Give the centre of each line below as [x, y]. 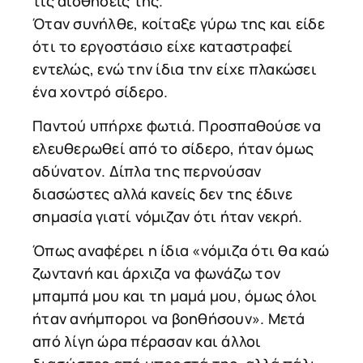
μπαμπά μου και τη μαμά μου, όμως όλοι [175, 296]
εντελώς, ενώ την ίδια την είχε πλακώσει [175, 68]
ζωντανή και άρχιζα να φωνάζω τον [156, 273]
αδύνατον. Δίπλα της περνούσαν [147, 171]
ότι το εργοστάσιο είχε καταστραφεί [163, 46]
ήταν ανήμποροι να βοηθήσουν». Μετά [169, 319]
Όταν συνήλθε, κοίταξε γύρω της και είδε [179, 23]
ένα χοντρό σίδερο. [100, 91]
